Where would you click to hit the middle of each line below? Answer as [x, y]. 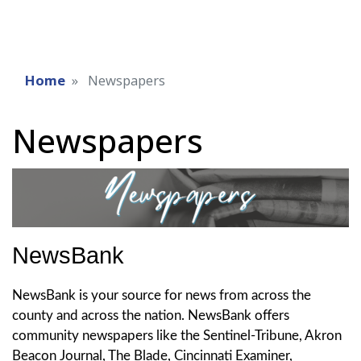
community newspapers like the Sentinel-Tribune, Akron [177, 335]
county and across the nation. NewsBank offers [151, 315]
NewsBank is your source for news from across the [162, 295]
